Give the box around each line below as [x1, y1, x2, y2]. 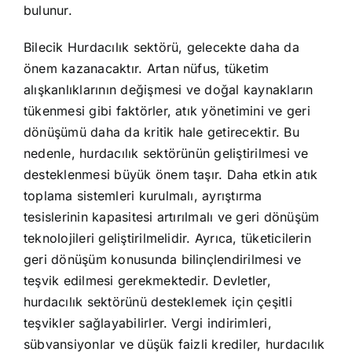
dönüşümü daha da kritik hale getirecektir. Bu [23, 123, 299, 140]
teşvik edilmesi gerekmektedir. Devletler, [23, 272, 271, 288]
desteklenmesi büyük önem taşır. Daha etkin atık [23, 166, 318, 182]
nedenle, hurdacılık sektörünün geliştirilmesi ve [23, 145, 309, 161]
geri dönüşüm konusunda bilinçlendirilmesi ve [23, 251, 302, 267]
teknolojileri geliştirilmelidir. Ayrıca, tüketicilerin [23, 229, 311, 246]
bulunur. [23, 2, 72, 18]
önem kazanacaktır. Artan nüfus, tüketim [23, 60, 269, 76]
